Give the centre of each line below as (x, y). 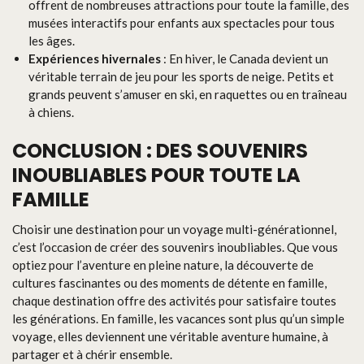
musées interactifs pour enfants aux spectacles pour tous (182, 22)
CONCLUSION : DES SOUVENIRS (160, 151)
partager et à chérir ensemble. (92, 354)
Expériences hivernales (95, 58)
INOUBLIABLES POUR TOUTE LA (156, 175)
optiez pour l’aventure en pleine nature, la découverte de (163, 265)
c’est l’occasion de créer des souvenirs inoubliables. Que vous (175, 247)
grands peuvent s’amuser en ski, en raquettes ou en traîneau (188, 94)
